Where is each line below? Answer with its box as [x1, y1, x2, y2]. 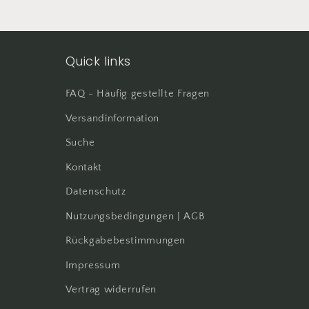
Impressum [65, 259, 121, 271]
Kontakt [65, 161, 102, 173]
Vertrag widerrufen [65, 284, 157, 296]
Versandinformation [65, 112, 159, 124]
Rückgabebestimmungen [65, 235, 186, 247]
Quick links [65, 52, 132, 70]
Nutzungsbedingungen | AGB [65, 210, 205, 222]
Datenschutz [65, 186, 126, 198]
